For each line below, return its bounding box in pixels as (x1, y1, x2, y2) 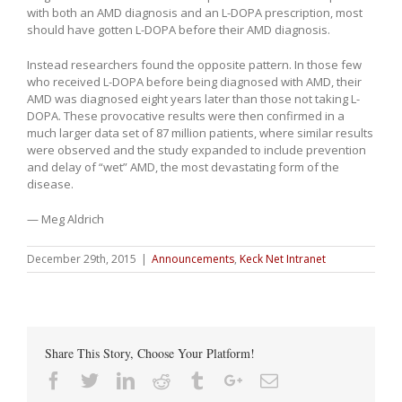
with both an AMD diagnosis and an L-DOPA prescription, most (27, 4, 363, 21)
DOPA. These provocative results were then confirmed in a (27, 107, 345, 124)
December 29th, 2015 (27, 250, 136, 267)
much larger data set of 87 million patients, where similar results (27, 124, 373, 141)
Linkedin (134, 370, 199, 389)
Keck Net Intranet (240, 250, 326, 267)
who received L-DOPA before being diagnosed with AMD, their (27, 73, 362, 90)
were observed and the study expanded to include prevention (27, 141, 366, 158)
